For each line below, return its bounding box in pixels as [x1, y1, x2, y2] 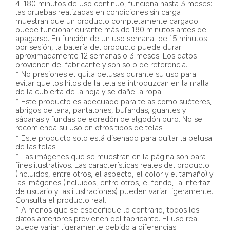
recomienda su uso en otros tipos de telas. [15, 122, 164, 133]
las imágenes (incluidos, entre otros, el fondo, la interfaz [15, 177, 213, 187]
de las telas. [15, 141, 57, 151]
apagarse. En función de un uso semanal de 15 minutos [15, 33, 209, 44]
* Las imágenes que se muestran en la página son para [15, 150, 208, 161]
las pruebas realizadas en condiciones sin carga [15, 7, 183, 17]
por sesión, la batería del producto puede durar [15, 42, 184, 52]
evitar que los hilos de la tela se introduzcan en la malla [15, 78, 212, 88]
